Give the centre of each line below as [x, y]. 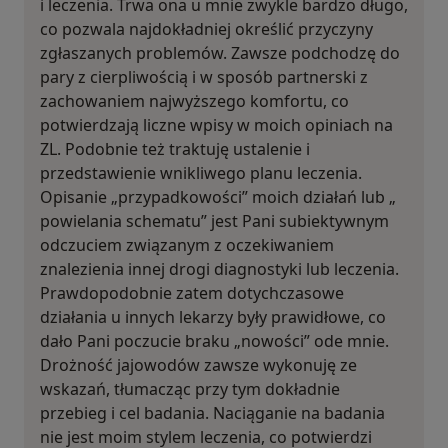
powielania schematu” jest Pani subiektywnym [214, 221]
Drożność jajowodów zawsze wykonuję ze [198, 365]
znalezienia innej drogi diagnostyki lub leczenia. [219, 269]
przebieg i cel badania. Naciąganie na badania [212, 413]
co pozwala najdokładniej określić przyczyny [206, 29]
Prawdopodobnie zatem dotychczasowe [192, 293]
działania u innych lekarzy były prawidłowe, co [213, 317]
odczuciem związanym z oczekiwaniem [187, 245]
